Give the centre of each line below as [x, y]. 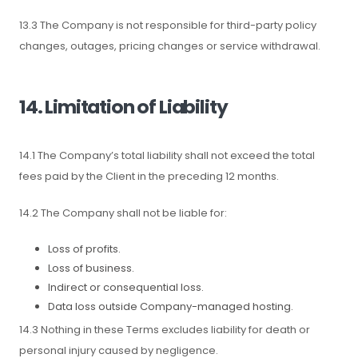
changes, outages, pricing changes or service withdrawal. [170, 46]
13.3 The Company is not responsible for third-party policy [168, 25]
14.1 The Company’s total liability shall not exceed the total [167, 155]
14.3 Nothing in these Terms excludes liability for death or [165, 330]
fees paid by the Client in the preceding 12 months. [149, 176]
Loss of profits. [84, 249]
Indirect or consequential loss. [126, 287]
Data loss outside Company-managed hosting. [171, 306]
